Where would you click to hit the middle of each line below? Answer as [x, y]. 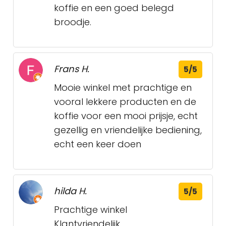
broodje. [73, 22]
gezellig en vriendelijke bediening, [128, 130]
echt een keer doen [98, 144]
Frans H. [72, 69]
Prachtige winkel [91, 210]
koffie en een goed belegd [114, 8]
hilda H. [70, 191]
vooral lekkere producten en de [125, 102]
